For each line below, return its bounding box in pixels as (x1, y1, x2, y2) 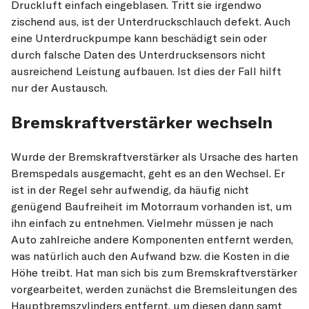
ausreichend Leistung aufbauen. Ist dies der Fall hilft (11, 63, 281, 78)
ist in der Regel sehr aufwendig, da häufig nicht (11, 182, 249, 197)
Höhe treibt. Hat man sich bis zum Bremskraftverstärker (11, 265, 297, 279)
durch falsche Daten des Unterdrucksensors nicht (11, 47, 266, 61)
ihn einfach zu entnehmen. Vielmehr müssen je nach (11, 215, 273, 230)
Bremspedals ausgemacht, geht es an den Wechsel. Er (11, 166, 285, 180)
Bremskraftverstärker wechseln (11, 111, 272, 132)
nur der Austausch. (11, 80, 108, 94)
